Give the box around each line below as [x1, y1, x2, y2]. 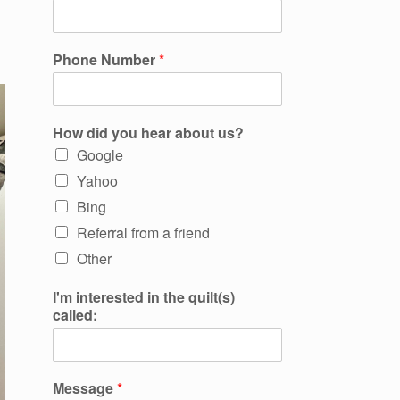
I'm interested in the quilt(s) [53, 287, 236, 307]
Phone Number [53, 49, 160, 70]
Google [77, 145, 124, 165]
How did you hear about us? [53, 122, 245, 143]
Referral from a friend [77, 222, 211, 243]
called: [53, 304, 98, 325]
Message [53, 378, 118, 398]
